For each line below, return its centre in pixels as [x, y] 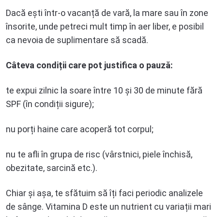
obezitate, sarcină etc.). [52, 168]
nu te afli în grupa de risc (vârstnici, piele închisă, [99, 155]
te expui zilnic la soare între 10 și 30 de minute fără [104, 91]
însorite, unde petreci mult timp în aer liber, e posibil [105, 27]
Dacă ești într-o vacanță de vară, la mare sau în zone [107, 13]
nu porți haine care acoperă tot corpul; [80, 129]
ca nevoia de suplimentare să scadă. [77, 40]
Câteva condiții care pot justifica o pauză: [89, 65]
